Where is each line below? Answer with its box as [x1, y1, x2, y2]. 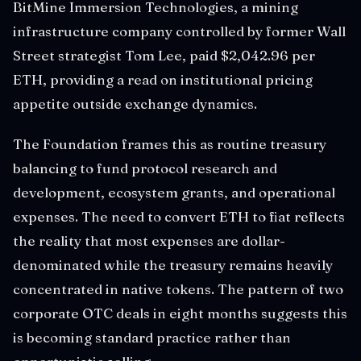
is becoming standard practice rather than [13, 329, 291, 346]
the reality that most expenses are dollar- [13, 232, 285, 249]
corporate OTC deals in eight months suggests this [13, 305, 347, 322]
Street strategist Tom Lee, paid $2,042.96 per [13, 47, 315, 64]
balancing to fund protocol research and [13, 160, 277, 176]
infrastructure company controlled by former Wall [13, 23, 346, 39]
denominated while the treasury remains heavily [13, 256, 333, 273]
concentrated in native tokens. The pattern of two [13, 280, 343, 297]
